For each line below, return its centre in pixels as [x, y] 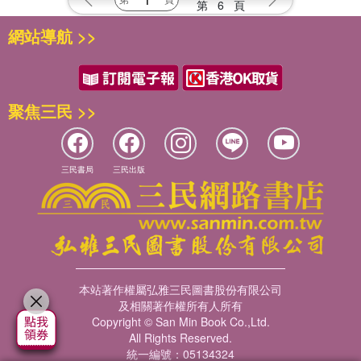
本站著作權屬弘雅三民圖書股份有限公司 [180, 289]
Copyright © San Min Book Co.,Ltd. [180, 322]
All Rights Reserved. [180, 338]
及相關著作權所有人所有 [180, 305]
